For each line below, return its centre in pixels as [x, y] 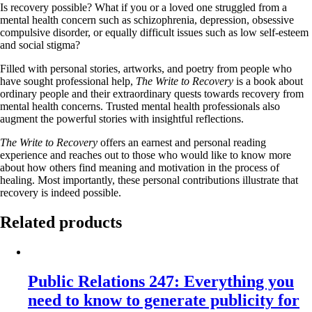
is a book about [268, 81]
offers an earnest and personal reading [182, 142]
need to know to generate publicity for [164, 300]
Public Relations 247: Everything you [161, 281]
